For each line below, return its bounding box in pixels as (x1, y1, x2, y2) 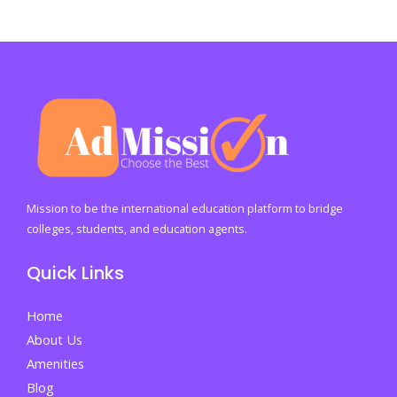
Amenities (27, 354, 84, 372)
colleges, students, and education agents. (27, 220, 247, 237)
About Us (27, 330, 82, 348)
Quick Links (27, 260, 124, 285)
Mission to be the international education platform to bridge (27, 199, 343, 216)
